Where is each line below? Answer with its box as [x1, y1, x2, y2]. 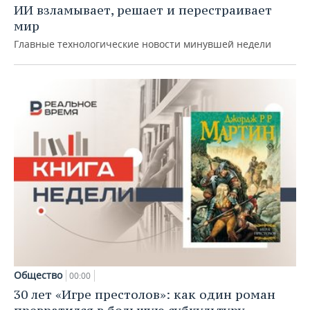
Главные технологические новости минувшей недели [14, 37, 271, 51]
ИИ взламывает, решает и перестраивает [14, 1, 272, 18]
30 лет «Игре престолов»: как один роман [14, 286, 275, 303]
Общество [14, 268, 62, 282]
